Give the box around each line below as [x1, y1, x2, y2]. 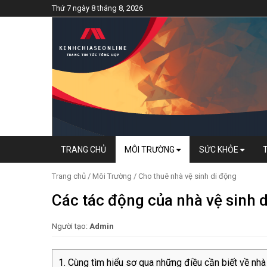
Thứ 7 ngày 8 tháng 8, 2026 [52, 4, 143, 13]
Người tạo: [52, 222, 89, 231]
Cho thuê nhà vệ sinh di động [138, 172, 237, 181]
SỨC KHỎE [199, 145, 240, 154]
